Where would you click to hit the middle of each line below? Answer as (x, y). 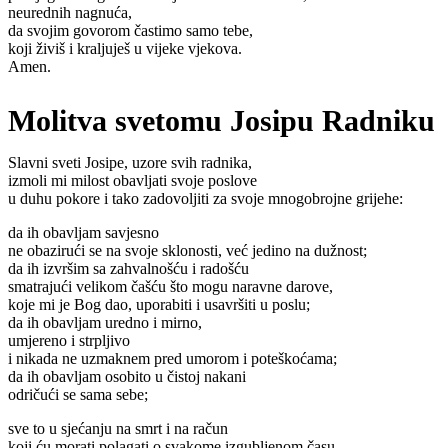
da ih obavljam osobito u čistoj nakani (127, 377)
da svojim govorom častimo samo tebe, (130, 30)
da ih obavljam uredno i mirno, (105, 323)
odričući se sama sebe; (78, 395)
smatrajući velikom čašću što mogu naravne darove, (170, 287)
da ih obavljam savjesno (83, 233)
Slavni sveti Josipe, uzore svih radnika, (130, 163)
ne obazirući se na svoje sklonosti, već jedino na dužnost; (187, 251)
